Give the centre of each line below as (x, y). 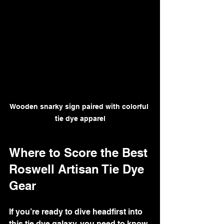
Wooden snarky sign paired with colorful (80, 106)
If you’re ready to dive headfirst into (77, 211)
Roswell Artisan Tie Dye (78, 169)
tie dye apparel (80, 118)
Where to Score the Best (80, 152)
